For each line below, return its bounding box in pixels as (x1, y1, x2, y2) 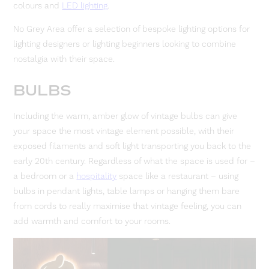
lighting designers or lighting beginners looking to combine (13, 39, 237, 50)
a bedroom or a (13, 171, 77, 182)
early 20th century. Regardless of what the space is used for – (13, 156, 256, 167)
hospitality (76, 171, 117, 182)
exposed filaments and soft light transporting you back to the (13, 141, 252, 152)
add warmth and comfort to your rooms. (13, 216, 171, 227)
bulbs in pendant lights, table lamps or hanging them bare (13, 186, 240, 197)
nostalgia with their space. (13, 54, 115, 65)
